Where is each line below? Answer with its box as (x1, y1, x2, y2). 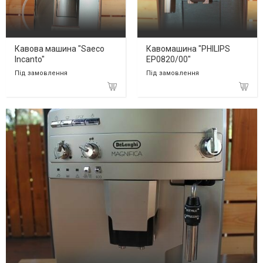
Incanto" (15, 55, 45, 65)
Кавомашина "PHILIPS (146, 44, 230, 54)
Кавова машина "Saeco (15, 44, 104, 54)
